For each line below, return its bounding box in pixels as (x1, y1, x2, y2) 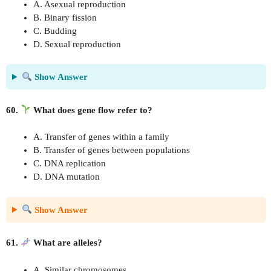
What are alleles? (31, 238, 103, 247)
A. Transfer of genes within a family (33, 132, 169, 142)
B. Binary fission (33, 12, 97, 22)
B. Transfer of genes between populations (33, 145, 190, 155)
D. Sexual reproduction (33, 39, 121, 49)
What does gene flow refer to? (31, 105, 153, 115)
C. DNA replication (33, 158, 106, 168)
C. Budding (33, 25, 77, 36)
